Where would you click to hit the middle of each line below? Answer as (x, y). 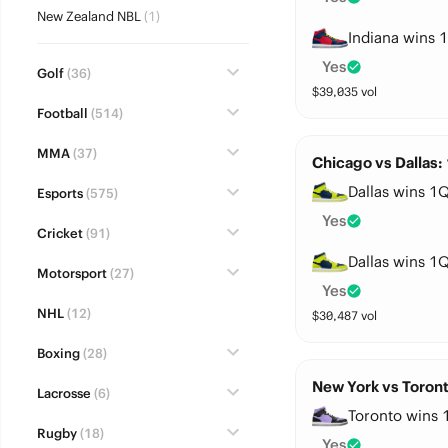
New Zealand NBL (88, 16)
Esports (59, 193)
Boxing (58, 353)
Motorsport (71, 273)
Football (62, 113)
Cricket (59, 233)
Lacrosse (63, 393)
